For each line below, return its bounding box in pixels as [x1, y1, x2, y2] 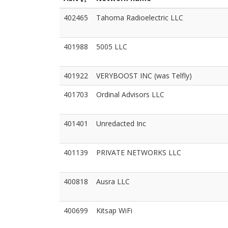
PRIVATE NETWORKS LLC [96, 148, 181, 157]
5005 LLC [96, 42, 127, 51]
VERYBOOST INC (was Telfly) [96, 71, 192, 80]
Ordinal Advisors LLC [96, 90, 164, 99]
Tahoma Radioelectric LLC [96, 13, 183, 22]
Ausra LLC [96, 177, 130, 186]
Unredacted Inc [96, 119, 146, 128]
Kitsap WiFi [96, 206, 132, 215]
